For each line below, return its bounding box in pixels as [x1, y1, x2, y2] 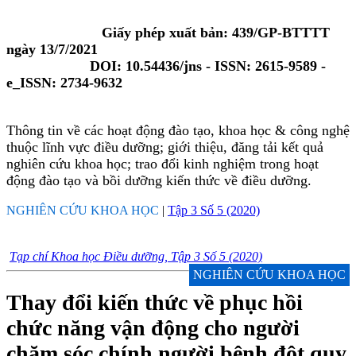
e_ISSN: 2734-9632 [6, 75, 122, 91]
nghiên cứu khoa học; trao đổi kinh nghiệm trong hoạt [6, 156, 319, 172]
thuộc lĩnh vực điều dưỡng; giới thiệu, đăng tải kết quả [6, 139, 323, 155]
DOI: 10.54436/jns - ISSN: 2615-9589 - [6, 58, 326, 74]
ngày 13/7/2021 [6, 41, 98, 57]
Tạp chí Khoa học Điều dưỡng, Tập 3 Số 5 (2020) [10, 250, 262, 263]
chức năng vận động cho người [6, 315, 300, 341]
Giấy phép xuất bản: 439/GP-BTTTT [6, 25, 330, 41]
